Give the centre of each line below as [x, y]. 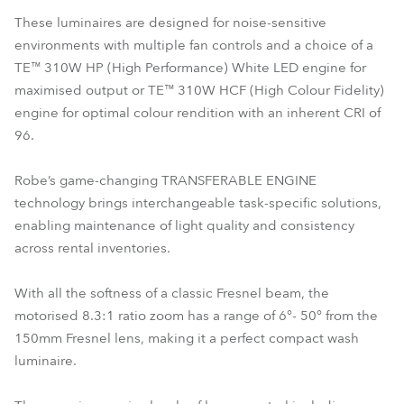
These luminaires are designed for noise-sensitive [170, 23]
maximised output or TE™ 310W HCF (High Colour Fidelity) [199, 90]
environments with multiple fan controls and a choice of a [194, 45]
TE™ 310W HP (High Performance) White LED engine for [190, 68]
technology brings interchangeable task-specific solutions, [198, 203]
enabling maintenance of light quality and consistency [184, 225]
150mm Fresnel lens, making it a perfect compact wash [187, 338]
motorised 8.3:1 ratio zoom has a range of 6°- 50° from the [196, 316]
